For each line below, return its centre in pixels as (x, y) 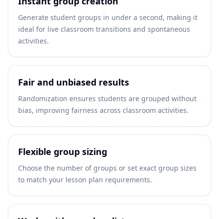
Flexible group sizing (63, 152)
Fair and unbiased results (74, 82)
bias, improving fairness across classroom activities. (103, 110)
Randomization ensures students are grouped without (107, 99)
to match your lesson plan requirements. (85, 180)
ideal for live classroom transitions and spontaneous (104, 29)
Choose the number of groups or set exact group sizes (107, 168)
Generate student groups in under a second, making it (108, 17)
